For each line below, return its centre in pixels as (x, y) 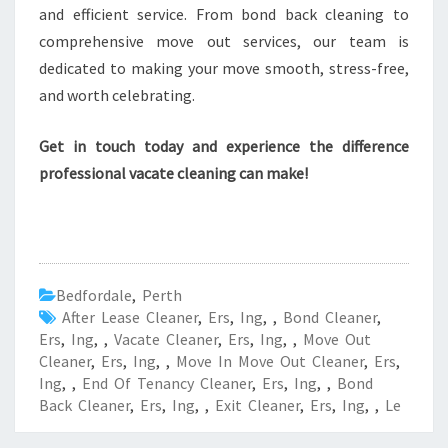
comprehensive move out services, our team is (224, 41)
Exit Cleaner (257, 405)
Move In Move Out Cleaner (270, 361)
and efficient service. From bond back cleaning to (224, 14)
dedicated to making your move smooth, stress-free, (224, 68)
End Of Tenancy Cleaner (167, 383)
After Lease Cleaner (130, 317)
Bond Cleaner (330, 317)
